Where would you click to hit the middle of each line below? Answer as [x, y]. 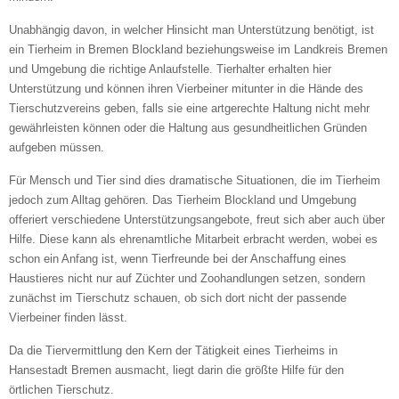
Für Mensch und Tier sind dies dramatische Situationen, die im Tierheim [195, 180]
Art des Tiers [105, 231]
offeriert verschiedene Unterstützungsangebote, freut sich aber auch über [197, 219]
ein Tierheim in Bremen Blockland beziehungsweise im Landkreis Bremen [198, 49]
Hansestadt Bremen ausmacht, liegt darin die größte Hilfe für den [176, 370]
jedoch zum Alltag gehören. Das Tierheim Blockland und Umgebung [183, 199]
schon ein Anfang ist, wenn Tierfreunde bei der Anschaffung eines [178, 258]
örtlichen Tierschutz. [61, 389]
